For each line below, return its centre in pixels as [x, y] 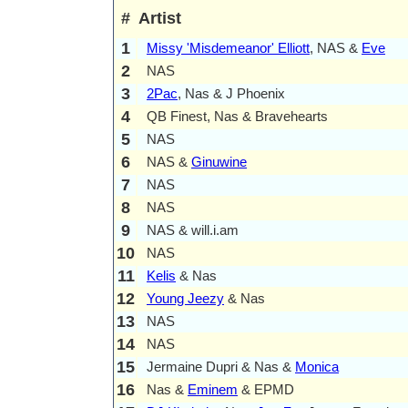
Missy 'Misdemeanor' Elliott [228, 48]
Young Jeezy [185, 299]
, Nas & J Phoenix [231, 94]
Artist [160, 19]
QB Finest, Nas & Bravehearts [237, 117]
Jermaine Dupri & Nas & [221, 367]
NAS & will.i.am [193, 230]
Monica [317, 367]
